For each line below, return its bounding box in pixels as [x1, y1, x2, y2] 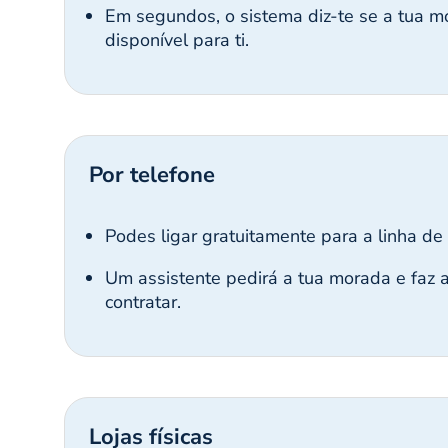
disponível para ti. [105, 28, 249, 53]
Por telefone [89, 160, 215, 191]
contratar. [105, 290, 181, 315]
